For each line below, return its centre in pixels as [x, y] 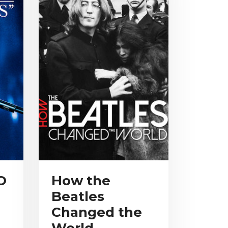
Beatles [78, 197]
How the [81, 181]
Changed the [97, 212]
